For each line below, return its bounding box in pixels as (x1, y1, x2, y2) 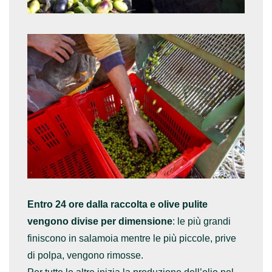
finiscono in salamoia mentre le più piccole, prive (27, 233, 236, 244)
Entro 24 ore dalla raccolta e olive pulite (27, 199, 208, 210)
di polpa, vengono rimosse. (27, 250, 143, 261)
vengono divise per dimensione (27, 216, 172, 227)
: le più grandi (172, 216, 231, 227)
